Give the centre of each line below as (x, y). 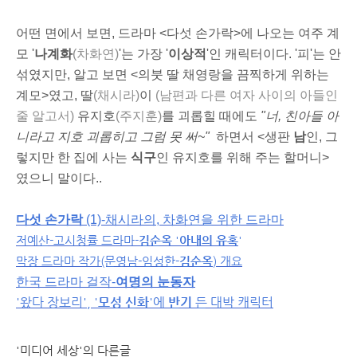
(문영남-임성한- (140, 261)
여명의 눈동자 (155, 282)
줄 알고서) (45, 116)
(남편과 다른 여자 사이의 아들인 (247, 95)
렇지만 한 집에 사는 (73, 157)
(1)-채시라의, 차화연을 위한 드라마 (183, 220)
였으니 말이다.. (59, 178)
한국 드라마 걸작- (66, 282)
